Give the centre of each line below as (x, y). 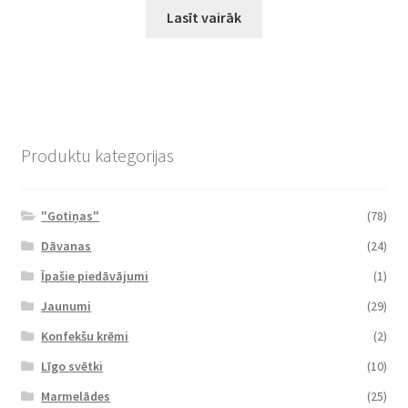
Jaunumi (66, 306)
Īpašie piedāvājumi (95, 276)
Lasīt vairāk (204, 18)
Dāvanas (66, 246)
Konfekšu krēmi (85, 337)
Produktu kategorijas (97, 156)
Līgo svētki (72, 367)
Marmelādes (76, 397)
